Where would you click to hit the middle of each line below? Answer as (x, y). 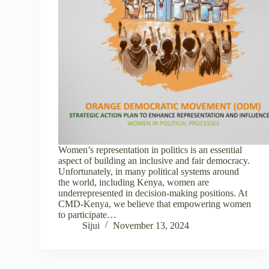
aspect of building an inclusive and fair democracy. (154, 160)
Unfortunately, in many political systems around (149, 171)
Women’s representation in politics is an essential (150, 150)
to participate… (88, 214)
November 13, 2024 (151, 225)
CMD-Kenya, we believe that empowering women (155, 204)
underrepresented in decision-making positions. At (153, 193)
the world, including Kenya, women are (134, 182)
